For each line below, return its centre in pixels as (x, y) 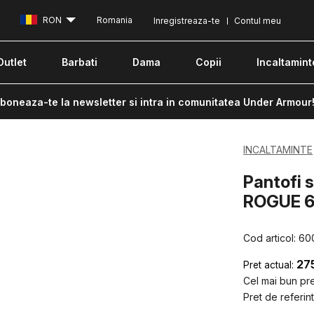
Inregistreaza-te (187, 21)
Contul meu (258, 21)
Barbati (80, 62)
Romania (115, 20)
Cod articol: (271, 238)
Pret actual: (269, 265)
